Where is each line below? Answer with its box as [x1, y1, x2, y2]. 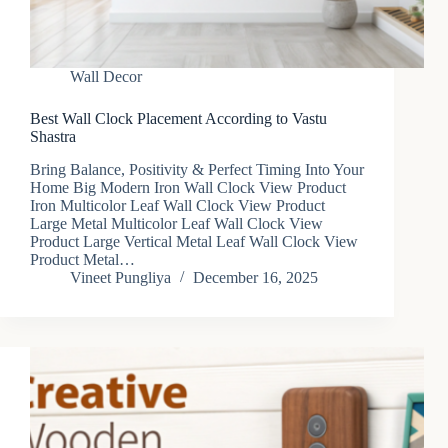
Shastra [30, 128, 76, 146]
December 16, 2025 [193, 269, 318, 287]
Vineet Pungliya [70, 269, 171, 287]
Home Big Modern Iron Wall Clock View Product [30, 179, 346, 197]
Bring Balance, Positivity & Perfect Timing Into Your [30, 161, 364, 179]
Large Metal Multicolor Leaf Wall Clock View [30, 215, 323, 233]
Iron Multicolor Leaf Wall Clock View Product [30, 197, 325, 215]
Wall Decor [70, 68, 142, 86]
